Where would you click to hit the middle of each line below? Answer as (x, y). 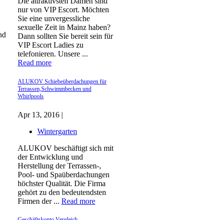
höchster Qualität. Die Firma (62, 183)
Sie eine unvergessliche (54, 19)
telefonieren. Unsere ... (53, 54)
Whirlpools (31, 96)
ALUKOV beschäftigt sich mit (66, 148)
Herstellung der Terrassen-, (59, 165)
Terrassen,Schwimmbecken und (55, 89)
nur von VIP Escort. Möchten (63, 10)
